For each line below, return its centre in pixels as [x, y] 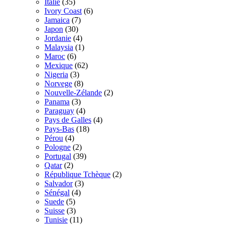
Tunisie [56, 219]
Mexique [59, 65]
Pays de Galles [68, 120]
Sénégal [57, 192]
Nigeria [56, 74]
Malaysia [59, 47]
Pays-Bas [59, 129]
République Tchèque [77, 174]
